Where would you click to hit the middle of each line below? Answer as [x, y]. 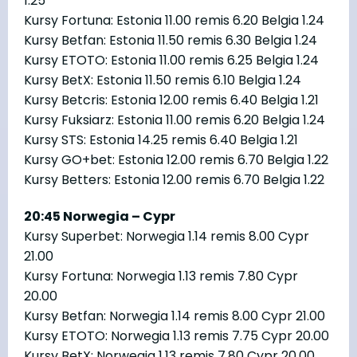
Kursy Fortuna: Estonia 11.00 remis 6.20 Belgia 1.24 [174, 20]
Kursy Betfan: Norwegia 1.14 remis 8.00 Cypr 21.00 [175, 316]
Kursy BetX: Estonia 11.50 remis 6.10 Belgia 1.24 [163, 80]
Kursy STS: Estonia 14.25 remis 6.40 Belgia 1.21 [161, 139]
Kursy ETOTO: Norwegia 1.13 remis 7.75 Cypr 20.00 [177, 335]
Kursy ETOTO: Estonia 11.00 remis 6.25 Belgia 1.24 [171, 60]
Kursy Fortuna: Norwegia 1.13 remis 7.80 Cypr [161, 276]
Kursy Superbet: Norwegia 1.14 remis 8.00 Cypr [167, 236]
